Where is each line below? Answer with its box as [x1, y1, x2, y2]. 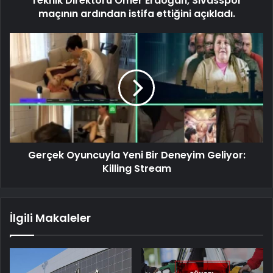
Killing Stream [102, 161, 171, 175]
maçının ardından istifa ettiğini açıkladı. [38, 6, 235, 21]
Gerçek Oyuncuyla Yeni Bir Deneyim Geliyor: [27, 147, 246, 162]
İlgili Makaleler [10, 210, 91, 225]
